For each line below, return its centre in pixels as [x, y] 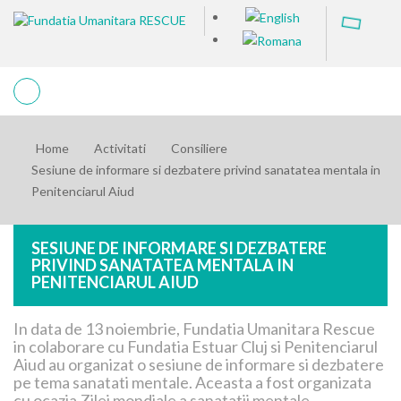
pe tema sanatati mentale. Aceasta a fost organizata [192, 382]
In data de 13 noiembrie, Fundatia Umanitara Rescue [194, 328]
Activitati [120, 148]
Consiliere [199, 148]
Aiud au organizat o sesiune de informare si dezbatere [199, 364]
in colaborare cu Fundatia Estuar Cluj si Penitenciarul [196, 346]
